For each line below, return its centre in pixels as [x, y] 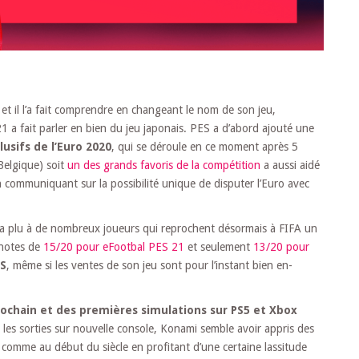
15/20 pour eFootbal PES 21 [114, 247]
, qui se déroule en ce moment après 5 [205, 147]
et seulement [219, 247]
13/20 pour [281, 247]
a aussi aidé [290, 165]
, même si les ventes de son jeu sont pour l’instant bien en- [149, 266]
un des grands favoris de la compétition [164, 165]
